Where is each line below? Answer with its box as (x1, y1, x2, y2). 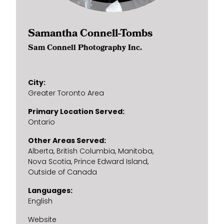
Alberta (28, 148, 53, 156)
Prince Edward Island (74, 158, 147, 166)
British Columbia (56, 148, 115, 156)
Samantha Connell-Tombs (28, 25, 152, 43)
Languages (28, 187, 70, 195)
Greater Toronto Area (28, 90, 104, 98)
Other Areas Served (28, 137, 104, 145)
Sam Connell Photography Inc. (28, 42, 142, 55)
